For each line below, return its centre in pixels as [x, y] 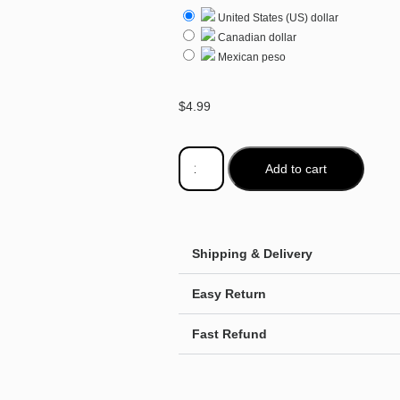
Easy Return [229, 294]
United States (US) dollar [277, 18]
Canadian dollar [256, 37]
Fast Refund [229, 334]
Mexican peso [250, 57]
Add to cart [296, 169]
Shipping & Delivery [252, 254]
